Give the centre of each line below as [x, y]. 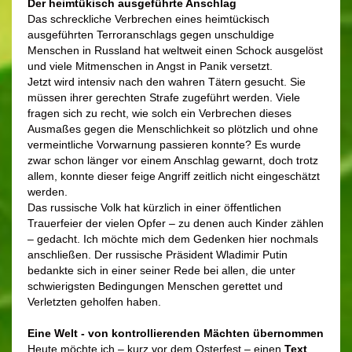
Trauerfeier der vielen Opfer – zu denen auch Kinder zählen [176, 224]
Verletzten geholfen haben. [94, 302]
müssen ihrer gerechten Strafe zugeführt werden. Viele [164, 98]
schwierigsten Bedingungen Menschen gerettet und [155, 286]
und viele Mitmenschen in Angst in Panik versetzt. [150, 66]
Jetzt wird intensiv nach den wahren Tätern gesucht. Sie [167, 82]
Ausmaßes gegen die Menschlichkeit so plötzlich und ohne [173, 129]
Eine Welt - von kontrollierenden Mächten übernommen [176, 334]
